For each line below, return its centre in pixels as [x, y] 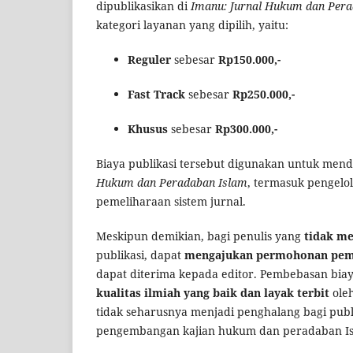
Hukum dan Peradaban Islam [172, 183]
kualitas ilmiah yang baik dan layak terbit [213, 293]
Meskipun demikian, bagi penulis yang [200, 236]
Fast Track [156, 95]
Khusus [148, 129]
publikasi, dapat [140, 255]
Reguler [149, 60]
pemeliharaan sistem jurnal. [171, 202]
